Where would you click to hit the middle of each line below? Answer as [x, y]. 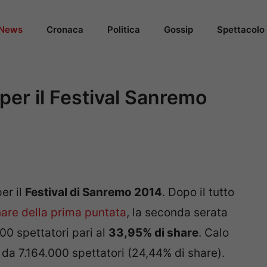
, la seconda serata [177, 213]
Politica [124, 30]
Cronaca [65, 30]
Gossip [178, 30]
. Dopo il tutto [198, 193]
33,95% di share [153, 233]
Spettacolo [241, 30]
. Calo [214, 233]
